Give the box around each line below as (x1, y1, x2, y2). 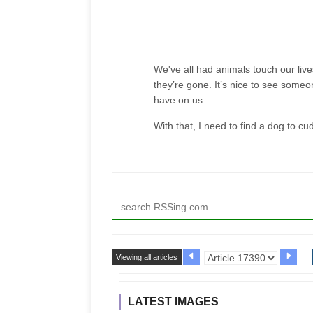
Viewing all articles (116, 252, 177, 261)
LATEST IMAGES (128, 295, 219, 307)
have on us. (154, 94, 205, 105)
